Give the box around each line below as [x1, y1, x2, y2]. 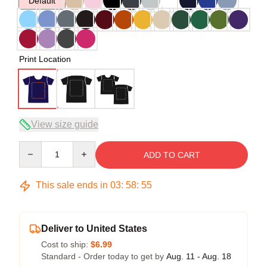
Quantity [18, 142, 50, 151]
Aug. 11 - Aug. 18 [166, 252, 231, 261]
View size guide [31, 119, 98, 129]
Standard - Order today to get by [41, 252, 166, 261]
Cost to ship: [41, 240, 91, 249]
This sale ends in [33, 180, 110, 190]
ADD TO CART [143, 150, 200, 160]
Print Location [19, 54, 71, 64]
